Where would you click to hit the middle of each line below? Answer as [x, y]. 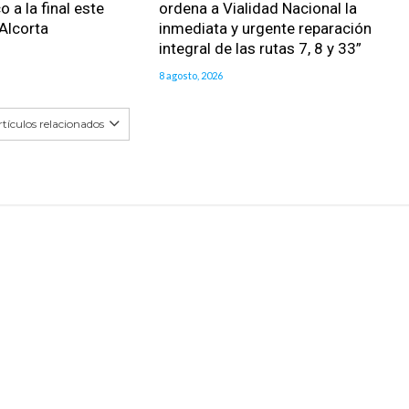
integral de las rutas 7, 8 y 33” [260, 49]
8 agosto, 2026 [190, 76]
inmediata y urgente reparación [265, 29]
